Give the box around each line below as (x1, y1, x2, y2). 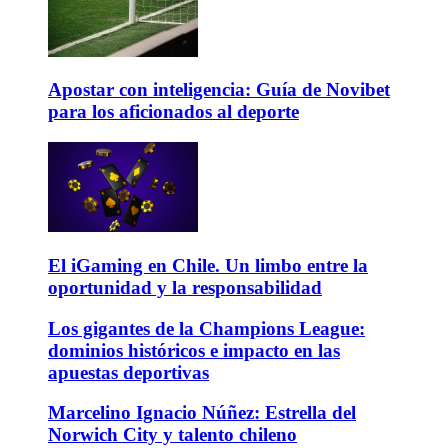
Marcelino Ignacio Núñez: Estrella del (48, 402, 356, 424)
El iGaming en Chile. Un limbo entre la (48, 254, 368, 276)
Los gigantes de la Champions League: (48, 317, 365, 339)
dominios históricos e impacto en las (48, 339, 340, 361)
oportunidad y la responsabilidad (48, 276, 322, 298)
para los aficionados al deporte (48, 101, 299, 123)
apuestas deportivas (48, 361, 209, 383)
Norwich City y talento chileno (48, 424, 297, 446)
